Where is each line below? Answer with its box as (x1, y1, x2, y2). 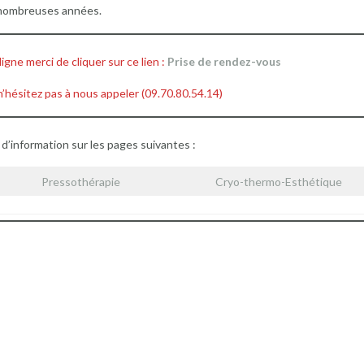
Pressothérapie (41, 174, 120, 188)
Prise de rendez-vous (167, 54, 282, 68)
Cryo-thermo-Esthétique (215, 174, 342, 188)
